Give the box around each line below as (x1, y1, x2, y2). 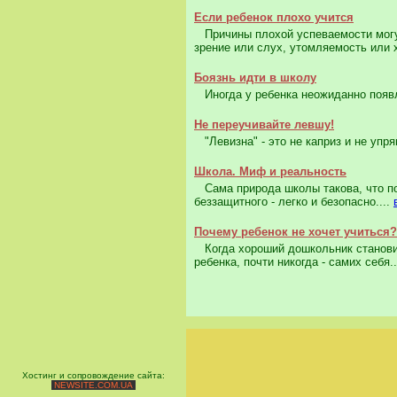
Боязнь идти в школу (194, 71, 316, 85)
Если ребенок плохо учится (194, 11, 354, 25)
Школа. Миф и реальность (194, 165, 346, 179)
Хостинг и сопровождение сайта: (21, 370, 165, 380)
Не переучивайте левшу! (194, 118, 334, 132)
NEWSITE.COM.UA (53, 380, 133, 390)
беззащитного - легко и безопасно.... (194, 195, 393, 209)
